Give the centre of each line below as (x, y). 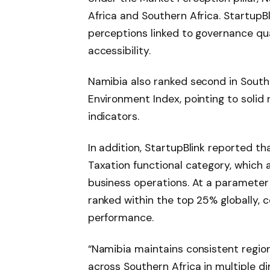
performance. (121, 218)
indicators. (114, 117)
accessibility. (119, 50)
